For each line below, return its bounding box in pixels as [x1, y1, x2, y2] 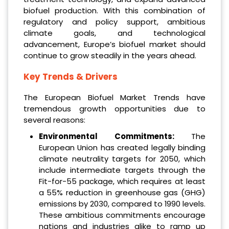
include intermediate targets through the [38, 165, 205, 176]
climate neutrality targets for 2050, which [38, 153, 205, 165]
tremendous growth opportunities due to [24, 103, 205, 114]
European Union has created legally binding [38, 142, 205, 153]
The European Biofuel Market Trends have [24, 92, 205, 103]
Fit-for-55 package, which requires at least [38, 176, 205, 187]
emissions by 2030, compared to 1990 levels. [38, 198, 205, 210]
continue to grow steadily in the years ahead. [24, 50, 196, 61]
